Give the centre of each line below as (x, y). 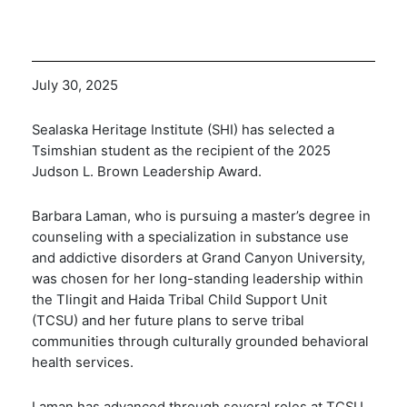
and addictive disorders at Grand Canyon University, (199, 258)
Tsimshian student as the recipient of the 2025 (181, 150)
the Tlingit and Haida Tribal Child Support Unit (179, 300)
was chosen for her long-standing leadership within (198, 279)
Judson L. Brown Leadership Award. (149, 171)
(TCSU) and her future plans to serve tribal (168, 321)
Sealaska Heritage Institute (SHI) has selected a (183, 129)
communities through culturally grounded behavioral (200, 342)
